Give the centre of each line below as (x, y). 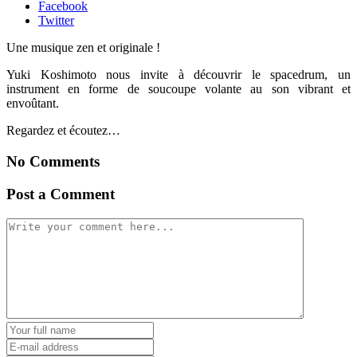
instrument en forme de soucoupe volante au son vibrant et (178, 89)
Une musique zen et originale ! (83, 48)
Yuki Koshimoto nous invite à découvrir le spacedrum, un (178, 75)
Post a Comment (61, 194)
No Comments (53, 162)
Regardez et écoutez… (63, 131)
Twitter (56, 21)
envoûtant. (33, 104)
